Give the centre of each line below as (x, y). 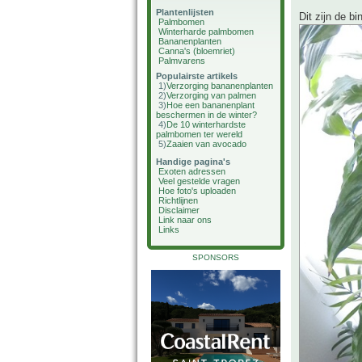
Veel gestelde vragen (199, 181)
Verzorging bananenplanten (220, 86)
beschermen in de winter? (206, 115)
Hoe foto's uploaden (197, 191)
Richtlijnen (178, 200)
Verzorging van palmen (211, 95)
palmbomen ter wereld (199, 134)
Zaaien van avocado (206, 144)
